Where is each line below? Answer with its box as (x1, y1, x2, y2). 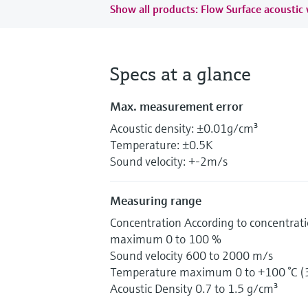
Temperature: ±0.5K (110, 136, 212, 153)
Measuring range (110, 192, 201, 208)
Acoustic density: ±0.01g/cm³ (110, 120, 258, 136)
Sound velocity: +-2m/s (110, 153, 228, 169)
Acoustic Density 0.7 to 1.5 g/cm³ (110, 280, 278, 296)
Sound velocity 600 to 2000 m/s (110, 247, 273, 263)
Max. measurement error (110, 98, 243, 114)
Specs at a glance (110, 61, 251, 86)
